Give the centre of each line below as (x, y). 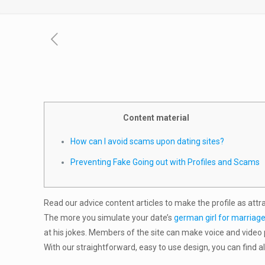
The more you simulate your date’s (109, 218)
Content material (156, 118)
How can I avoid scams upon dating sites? (148, 141)
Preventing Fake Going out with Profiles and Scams (165, 162)
